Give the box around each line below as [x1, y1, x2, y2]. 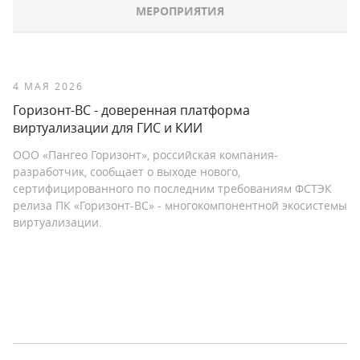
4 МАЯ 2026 [13, 80, 84, 93]
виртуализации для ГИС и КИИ [13, 119, 202, 137]
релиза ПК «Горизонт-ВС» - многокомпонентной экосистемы [13, 198, 347, 214]
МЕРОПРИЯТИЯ [136, 3, 224, 19]
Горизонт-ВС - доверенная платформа [13, 101, 250, 120]
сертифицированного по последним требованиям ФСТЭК [13, 181, 332, 197]
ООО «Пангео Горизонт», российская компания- [13, 147, 278, 163]
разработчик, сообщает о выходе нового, [13, 164, 240, 180]
